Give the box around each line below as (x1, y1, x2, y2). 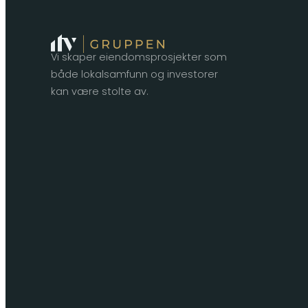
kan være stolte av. (51, 85, 149, 99)
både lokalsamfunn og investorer (51, 67, 219, 82)
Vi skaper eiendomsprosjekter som (51, 50, 228, 65)
